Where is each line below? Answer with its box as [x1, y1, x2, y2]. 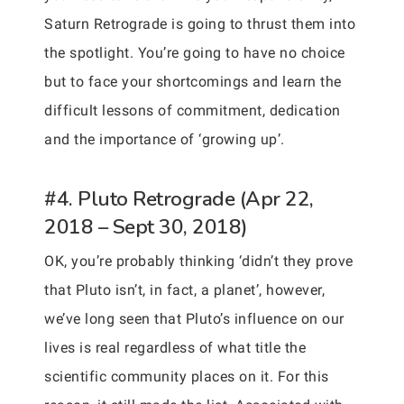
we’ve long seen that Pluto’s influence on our [44, 310, 344, 327]
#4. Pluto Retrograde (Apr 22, [44, 185, 314, 213]
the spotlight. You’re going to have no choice [44, 44, 345, 61]
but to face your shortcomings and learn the [44, 73, 342, 90]
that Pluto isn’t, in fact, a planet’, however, [44, 281, 325, 298]
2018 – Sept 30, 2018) [44, 213, 248, 241]
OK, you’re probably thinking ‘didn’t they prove [44, 252, 353, 270]
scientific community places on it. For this [44, 368, 329, 385]
